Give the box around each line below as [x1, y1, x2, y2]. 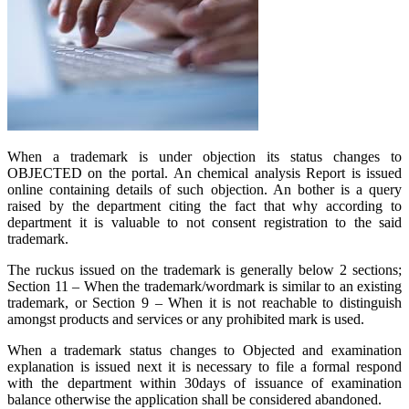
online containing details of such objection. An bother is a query [7, 182, 402, 197]
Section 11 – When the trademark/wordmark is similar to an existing [7, 278, 402, 294]
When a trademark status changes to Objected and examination [7, 342, 402, 358]
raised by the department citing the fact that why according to [7, 198, 402, 214]
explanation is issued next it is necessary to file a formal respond [7, 359, 402, 374]
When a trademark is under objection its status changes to [7, 149, 402, 164]
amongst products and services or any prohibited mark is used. [7, 311, 364, 327]
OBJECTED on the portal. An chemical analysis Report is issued [7, 165, 402, 181]
